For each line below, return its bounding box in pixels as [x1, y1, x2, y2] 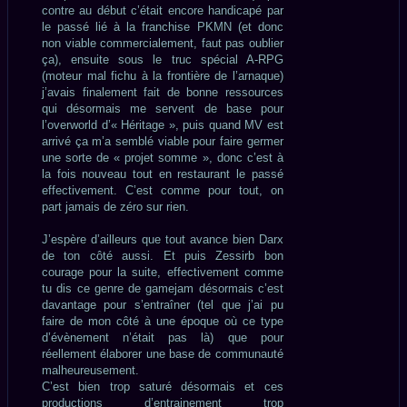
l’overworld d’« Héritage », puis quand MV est [42, 117, 283, 132]
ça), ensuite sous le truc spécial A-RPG [42, 52, 283, 66]
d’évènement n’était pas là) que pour [42, 330, 283, 344]
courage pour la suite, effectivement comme [42, 264, 283, 279]
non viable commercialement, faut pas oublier [42, 35, 283, 50]
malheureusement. [42, 362, 139, 377]
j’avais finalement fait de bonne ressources [42, 84, 283, 99]
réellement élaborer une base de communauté [42, 346, 283, 361]
